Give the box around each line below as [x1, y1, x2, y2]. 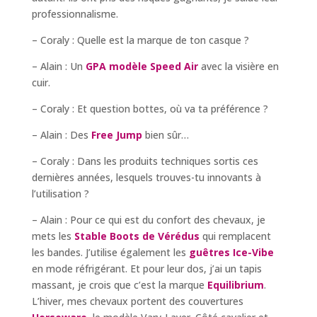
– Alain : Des [31, 128, 91, 142]
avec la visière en [197, 59, 279, 73]
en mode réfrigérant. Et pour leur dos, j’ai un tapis [31, 262, 262, 275]
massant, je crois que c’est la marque [31, 278, 207, 292]
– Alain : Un [31, 59, 86, 73]
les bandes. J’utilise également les [31, 246, 189, 259]
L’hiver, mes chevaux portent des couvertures [31, 294, 243, 308]
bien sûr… [142, 128, 189, 142]
